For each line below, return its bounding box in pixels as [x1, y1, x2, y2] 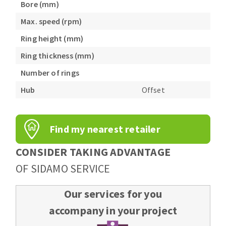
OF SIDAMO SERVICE [16, 161, 110, 176]
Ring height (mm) [21, 33, 84, 44]
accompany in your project [48, 203, 178, 218]
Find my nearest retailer [49, 123, 160, 136]
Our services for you [64, 187, 162, 201]
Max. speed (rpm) [21, 16, 82, 27]
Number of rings [21, 68, 79, 78]
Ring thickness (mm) [21, 50, 94, 61]
